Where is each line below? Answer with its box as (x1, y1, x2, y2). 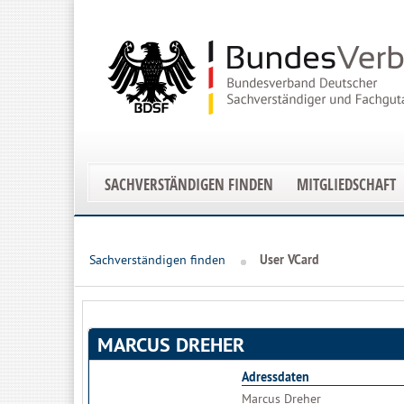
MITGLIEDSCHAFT (297, 174, 396, 195)
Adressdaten (242, 369, 309, 385)
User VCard (260, 252, 319, 268)
